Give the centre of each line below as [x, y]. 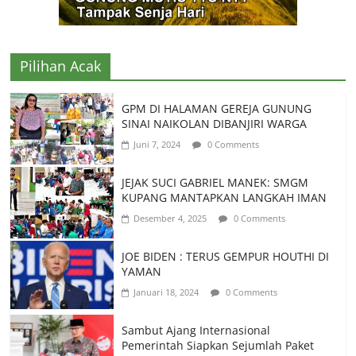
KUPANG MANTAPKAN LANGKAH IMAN [224, 197]
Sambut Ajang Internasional [196, 330]
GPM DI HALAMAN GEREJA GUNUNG [217, 108]
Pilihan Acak [61, 66]
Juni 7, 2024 [157, 144]
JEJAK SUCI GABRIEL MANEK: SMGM [215, 182]
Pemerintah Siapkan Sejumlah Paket [218, 345]
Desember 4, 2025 [170, 218]
